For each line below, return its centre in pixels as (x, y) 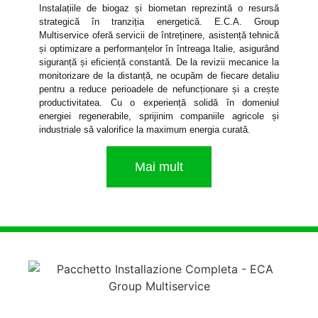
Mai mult (159, 167)
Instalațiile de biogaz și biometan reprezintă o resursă (159, 8)
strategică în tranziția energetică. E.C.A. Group (159, 21)
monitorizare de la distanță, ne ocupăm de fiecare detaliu (159, 75)
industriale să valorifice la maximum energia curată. (145, 129)
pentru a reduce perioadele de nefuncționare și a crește (159, 89)
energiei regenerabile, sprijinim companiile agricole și (159, 116)
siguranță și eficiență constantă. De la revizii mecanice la (159, 62)
